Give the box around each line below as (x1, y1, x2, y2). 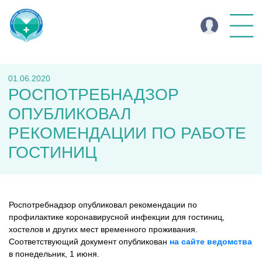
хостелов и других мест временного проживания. (9, 225, 198, 234)
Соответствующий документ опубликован (9, 237, 167, 246)
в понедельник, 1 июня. (9, 249, 99, 258)
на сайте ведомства (170, 237, 252, 246)
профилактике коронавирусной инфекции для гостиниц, (9, 212, 225, 222)
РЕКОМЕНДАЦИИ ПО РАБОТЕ (8, 124, 246, 142)
